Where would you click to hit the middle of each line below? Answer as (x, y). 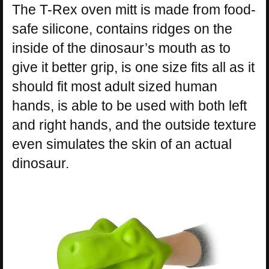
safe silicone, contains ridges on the (122, 29)
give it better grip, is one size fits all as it (133, 68)
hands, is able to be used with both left (129, 106)
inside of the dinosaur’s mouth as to (121, 48)
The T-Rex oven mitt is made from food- (134, 10)
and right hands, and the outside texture (134, 125)
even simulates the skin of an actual (122, 144)
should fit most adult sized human (115, 87)
